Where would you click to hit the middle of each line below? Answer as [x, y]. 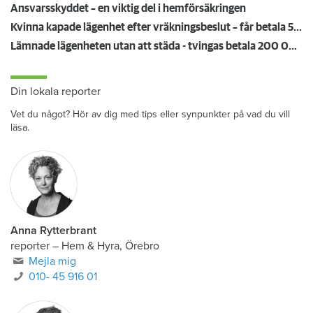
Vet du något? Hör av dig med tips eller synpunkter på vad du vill [150, 131]
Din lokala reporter [56, 109]
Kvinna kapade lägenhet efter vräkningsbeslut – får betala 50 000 [298, 44]
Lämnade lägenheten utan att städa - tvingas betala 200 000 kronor [293, 63]
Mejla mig [53, 278]
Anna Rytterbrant [53, 248]
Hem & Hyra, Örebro [110, 263]
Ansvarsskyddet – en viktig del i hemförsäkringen [128, 26]
